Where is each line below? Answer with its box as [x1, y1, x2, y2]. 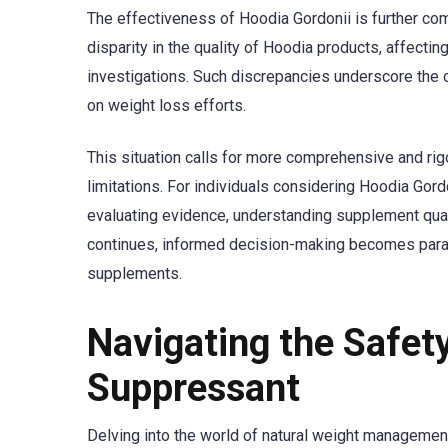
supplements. [87, 263, 182, 283]
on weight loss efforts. [87, 95, 246, 115]
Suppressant [87, 366, 300, 411]
